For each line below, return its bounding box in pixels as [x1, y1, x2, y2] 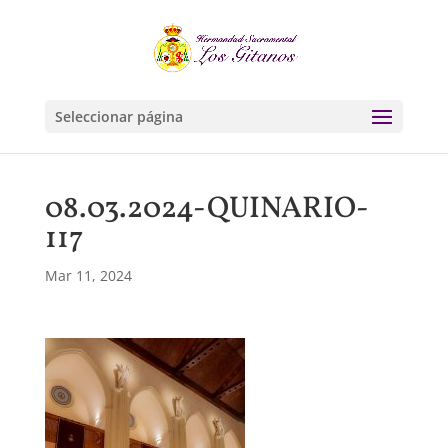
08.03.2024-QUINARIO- [44, 188, 369, 230]
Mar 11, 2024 [44, 266, 132, 285]
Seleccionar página [54, 107, 183, 126]
